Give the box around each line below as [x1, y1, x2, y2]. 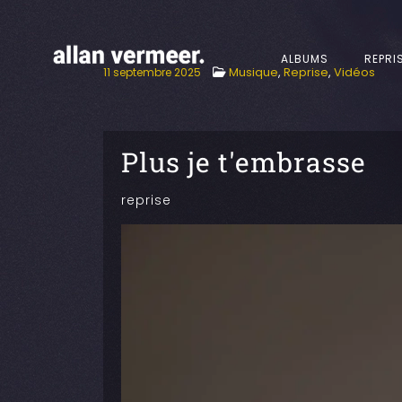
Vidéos [334, 64, 375, 82]
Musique [229, 64, 278, 82]
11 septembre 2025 [103, 65, 201, 81]
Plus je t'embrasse [121, 144, 366, 180]
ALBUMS [280, 51, 328, 66]
